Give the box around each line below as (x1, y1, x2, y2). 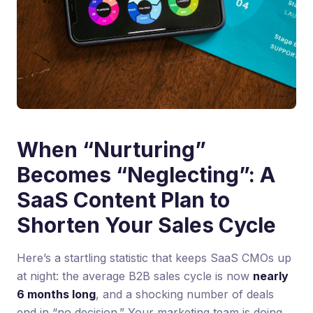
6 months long (17, 286, 96, 301)
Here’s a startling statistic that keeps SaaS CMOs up (17, 250, 291, 265)
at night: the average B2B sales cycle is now (17, 268, 253, 283)
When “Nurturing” (17, 136, 206, 162)
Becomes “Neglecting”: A (17, 161, 275, 187)
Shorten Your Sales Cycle (17, 212, 276, 238)
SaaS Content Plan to (17, 187, 230, 212)
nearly (253, 268, 289, 283)
